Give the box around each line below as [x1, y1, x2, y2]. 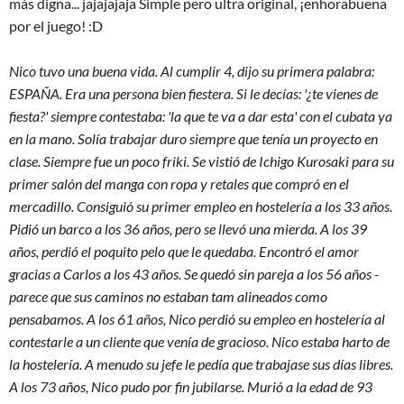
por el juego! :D [9, 17, 103, 34]
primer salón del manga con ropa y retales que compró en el [9, 175, 349, 192]
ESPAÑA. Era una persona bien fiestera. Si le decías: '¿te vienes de [9, 85, 378, 102]
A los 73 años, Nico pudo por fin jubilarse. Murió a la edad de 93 [9, 378, 372, 395]
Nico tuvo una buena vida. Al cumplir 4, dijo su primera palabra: [9, 62, 374, 79]
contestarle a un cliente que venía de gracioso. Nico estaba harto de [9, 333, 390, 350]
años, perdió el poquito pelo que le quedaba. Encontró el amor [9, 243, 359, 260]
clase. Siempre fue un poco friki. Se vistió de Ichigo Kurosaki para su [9, 152, 394, 170]
